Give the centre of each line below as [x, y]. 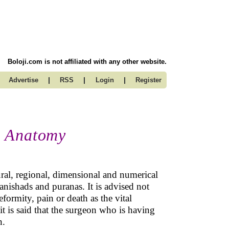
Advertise [23, 80]
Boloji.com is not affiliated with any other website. [87, 62]
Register [148, 80]
